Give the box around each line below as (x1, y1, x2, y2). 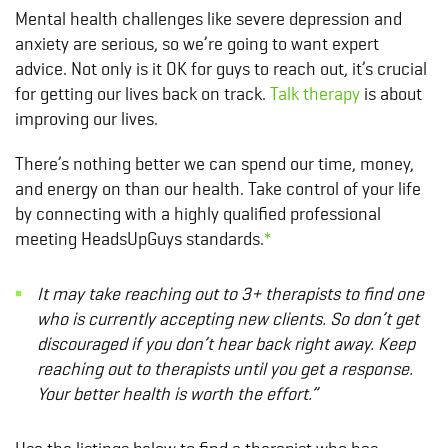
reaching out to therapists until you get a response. (36, 358, 413, 379)
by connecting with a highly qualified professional (15, 203, 381, 224)
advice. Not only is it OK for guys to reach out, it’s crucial (15, 58, 427, 79)
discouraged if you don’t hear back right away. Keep (36, 333, 415, 354)
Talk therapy (270, 83, 360, 104)
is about (360, 83, 422, 104)
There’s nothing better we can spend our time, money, (15, 153, 414, 174)
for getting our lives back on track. (15, 83, 270, 104)
